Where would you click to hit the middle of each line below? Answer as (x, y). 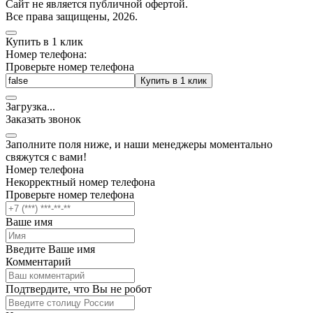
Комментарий (38, 261)
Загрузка (26, 106)
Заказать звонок (43, 119)
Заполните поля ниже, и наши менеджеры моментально (139, 144)
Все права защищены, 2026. (72, 16)
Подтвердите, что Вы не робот (79, 289)
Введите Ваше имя (50, 249)
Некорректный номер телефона (80, 182)
